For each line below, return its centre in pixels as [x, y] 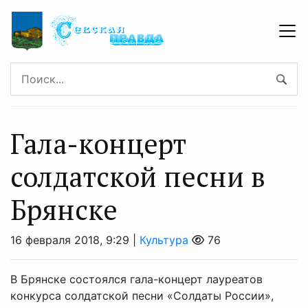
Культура [164, 240]
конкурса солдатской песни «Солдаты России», [142, 295]
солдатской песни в [138, 176]
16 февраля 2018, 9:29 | [75, 240]
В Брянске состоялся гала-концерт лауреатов [136, 279]
